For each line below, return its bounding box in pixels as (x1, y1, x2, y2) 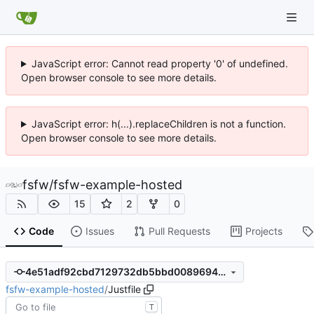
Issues (85, 225, 114, 238)
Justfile (108, 282, 141, 295)
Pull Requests (148, 225, 210, 238)
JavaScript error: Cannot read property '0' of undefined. (31, 57, 288, 69)
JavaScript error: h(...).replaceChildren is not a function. (31, 118, 286, 130)
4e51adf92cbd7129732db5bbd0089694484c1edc (217, 266, 226, 278)
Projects (245, 225, 282, 238)
